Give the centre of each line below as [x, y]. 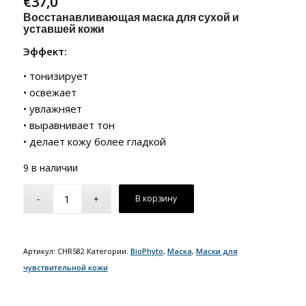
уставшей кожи [64, 28]
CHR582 [71, 251]
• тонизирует [55, 76]
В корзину [156, 198]
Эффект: [45, 51]
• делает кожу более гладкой [94, 142]
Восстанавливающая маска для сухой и [131, 16]
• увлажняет [52, 109]
